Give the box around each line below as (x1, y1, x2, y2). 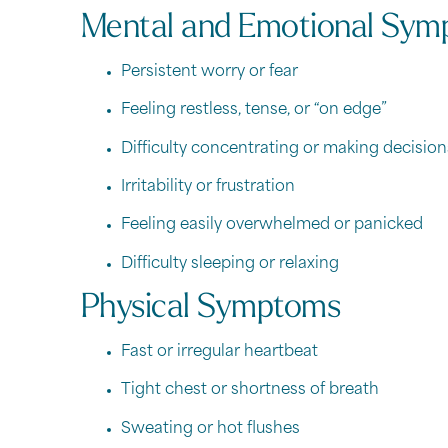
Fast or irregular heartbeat (120, 344, 318, 360)
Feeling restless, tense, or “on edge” (120, 103, 387, 119)
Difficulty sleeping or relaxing (120, 256, 339, 272)
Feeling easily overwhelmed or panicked (120, 218, 423, 234)
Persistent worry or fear (120, 64, 298, 80)
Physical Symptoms (80, 291, 341, 325)
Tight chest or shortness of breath (120, 383, 379, 399)
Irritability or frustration (120, 180, 295, 196)
